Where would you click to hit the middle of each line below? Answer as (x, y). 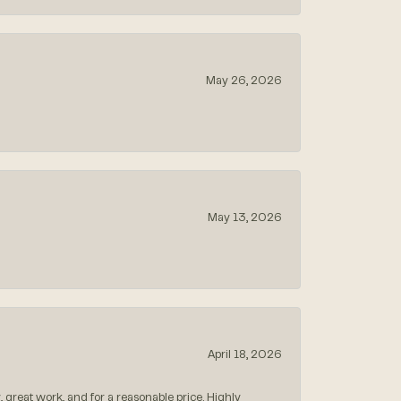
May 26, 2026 (244, 82)
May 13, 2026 (245, 219)
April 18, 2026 (245, 356)
